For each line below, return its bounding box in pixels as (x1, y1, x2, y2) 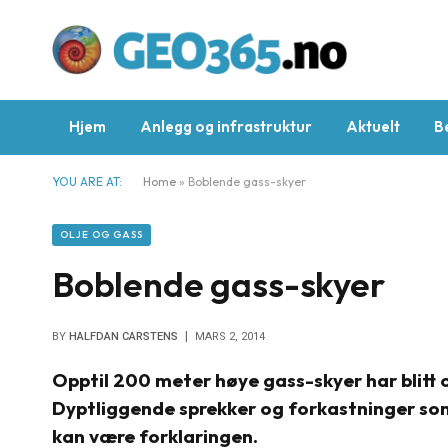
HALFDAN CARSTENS (69, 330, 178, 343)
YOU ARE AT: (52, 174, 122, 189)
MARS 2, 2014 (195, 330, 265, 343)
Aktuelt (346, 117, 400, 136)
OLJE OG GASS (60, 228, 143, 241)
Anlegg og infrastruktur (140, 117, 312, 136)
